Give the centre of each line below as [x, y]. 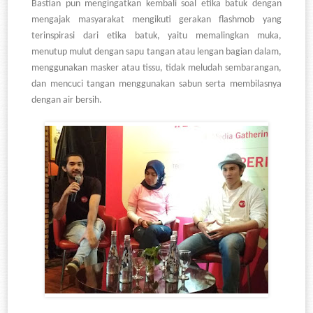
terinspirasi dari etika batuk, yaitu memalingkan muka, [156, 36]
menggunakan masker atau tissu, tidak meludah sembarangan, [156, 68]
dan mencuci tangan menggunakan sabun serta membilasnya [156, 85]
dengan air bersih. [67, 101]
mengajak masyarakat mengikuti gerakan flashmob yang [156, 20]
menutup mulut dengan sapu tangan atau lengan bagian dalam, [156, 52]
